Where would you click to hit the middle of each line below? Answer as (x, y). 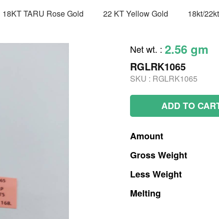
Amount (147, 136)
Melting (145, 193)
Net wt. (144, 49)
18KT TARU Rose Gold (43, 13)
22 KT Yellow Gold (136, 13)
